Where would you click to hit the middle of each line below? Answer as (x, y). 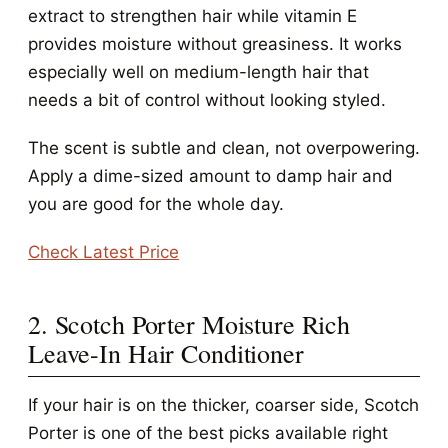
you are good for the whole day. (156, 204)
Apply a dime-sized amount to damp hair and (210, 176)
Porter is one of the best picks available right (208, 433)
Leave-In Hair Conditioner (166, 353)
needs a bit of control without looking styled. (207, 100)
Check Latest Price (103, 252)
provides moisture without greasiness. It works (215, 44)
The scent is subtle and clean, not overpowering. (224, 148)
